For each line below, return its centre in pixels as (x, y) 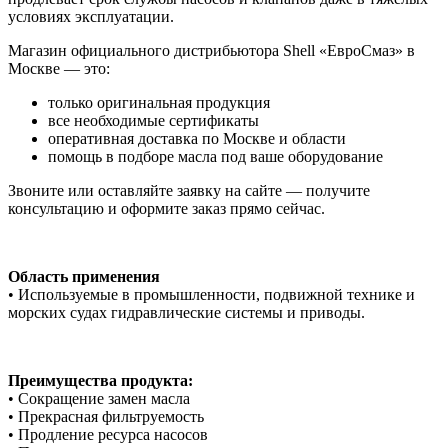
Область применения (84, 277)
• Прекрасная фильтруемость (106, 417)
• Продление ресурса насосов (108, 435)
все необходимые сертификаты (153, 121)
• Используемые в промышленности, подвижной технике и (211, 295)
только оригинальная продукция (159, 103)
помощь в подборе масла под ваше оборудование (215, 157)
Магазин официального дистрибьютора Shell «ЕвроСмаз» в (211, 51)
